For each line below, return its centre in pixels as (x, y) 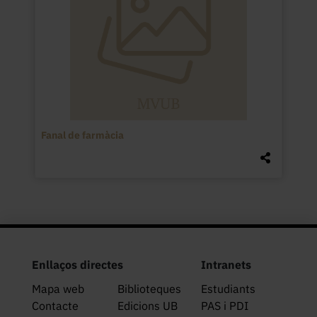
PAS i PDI (224, 306)
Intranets (226, 265)
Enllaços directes (77, 265)
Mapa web (58, 289)
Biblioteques (149, 289)
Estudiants (228, 289)
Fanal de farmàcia (82, 135)
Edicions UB (147, 306)
